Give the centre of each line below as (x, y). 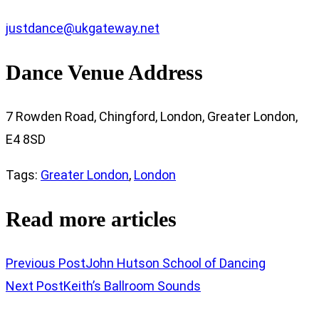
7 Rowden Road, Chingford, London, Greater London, (152, 116)
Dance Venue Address (104, 73)
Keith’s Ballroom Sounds (132, 286)
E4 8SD (26, 139)
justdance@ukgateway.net (83, 28)
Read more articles (91, 219)
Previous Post (46, 263)
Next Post (35, 286)
